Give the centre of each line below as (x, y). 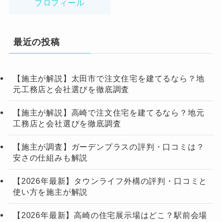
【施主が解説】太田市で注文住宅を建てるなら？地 (109, 78)
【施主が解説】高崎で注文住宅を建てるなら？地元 (109, 112)
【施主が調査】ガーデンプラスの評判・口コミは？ (109, 146)
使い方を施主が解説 (50, 192)
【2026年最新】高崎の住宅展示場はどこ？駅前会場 (110, 215)
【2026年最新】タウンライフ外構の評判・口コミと (110, 181)
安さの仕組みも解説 (50, 157)
